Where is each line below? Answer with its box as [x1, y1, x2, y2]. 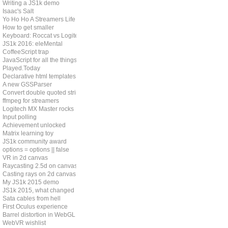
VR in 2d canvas [3, 154, 48, 161]
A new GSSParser [3, 81, 52, 88]
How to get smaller [3, 24, 54, 31]
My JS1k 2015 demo [3, 179, 59, 186]
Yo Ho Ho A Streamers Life [3, 16, 75, 23]
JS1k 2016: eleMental [3, 40, 63, 47]
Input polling [3, 113, 37, 121]
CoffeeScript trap [3, 48, 49, 55]
